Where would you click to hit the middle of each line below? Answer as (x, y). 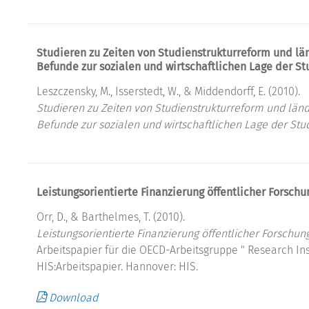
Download (73, 297)
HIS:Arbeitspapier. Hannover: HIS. (117, 266)
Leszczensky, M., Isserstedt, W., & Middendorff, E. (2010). (168, 91)
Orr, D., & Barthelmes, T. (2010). (111, 217)
